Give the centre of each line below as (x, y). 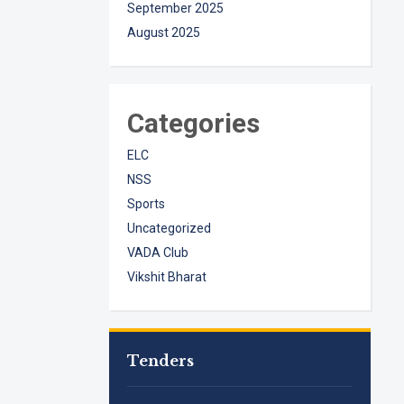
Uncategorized (170, 228)
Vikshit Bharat (167, 277)
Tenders (161, 361)
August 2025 (164, 32)
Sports (147, 204)
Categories (194, 123)
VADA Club (158, 252)
